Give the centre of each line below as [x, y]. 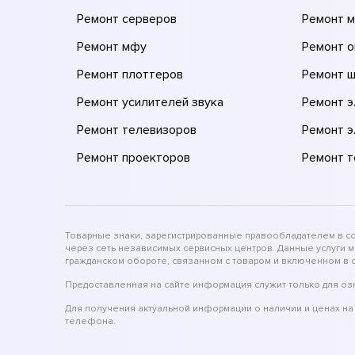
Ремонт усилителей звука [150, 102]
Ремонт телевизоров [137, 130]
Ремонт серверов [127, 19]
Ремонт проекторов [134, 157]
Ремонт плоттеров [130, 74]
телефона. [90, 321]
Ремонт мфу [112, 46]
